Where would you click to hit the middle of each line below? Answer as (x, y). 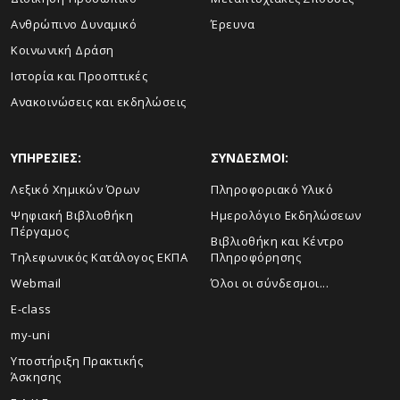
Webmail (36, 283)
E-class (31, 308)
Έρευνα (233, 24)
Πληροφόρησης (256, 257)
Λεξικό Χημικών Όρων (75, 189)
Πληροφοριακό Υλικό (272, 189)
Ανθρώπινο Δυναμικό (74, 24)
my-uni (30, 334)
